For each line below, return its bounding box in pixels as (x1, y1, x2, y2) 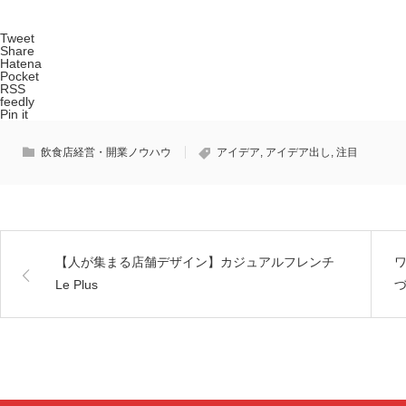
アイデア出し (266, 146, 331, 159)
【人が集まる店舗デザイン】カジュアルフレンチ (55, 255, 334, 270)
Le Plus (55, 277, 98, 293)
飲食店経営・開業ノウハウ (41, 146, 171, 159)
